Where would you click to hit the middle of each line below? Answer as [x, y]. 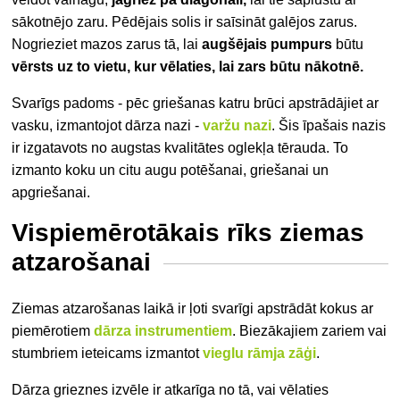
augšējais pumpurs [267, 45]
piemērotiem [53, 331]
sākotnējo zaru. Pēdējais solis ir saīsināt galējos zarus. [185, 22]
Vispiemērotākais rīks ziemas [188, 233]
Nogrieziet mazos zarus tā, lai [107, 45]
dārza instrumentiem [163, 331]
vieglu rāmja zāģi [260, 354]
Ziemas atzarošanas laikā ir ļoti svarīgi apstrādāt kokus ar [193, 309]
